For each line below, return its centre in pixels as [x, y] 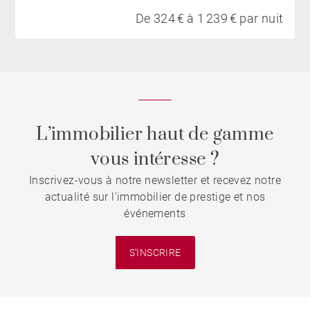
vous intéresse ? [155, 159]
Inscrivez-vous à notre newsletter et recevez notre [155, 180]
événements [155, 213]
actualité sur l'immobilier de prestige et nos [155, 197]
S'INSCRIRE [155, 252]
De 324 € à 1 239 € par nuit [209, 18]
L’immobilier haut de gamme [155, 135]
